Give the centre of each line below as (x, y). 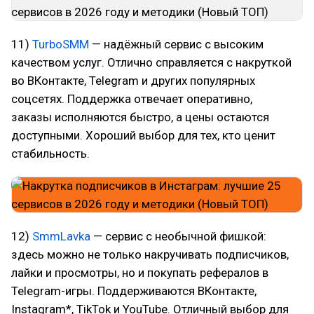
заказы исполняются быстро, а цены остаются (140, 117)
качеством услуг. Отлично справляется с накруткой (151, 62)
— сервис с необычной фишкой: (178, 236)
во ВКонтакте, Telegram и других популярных (133, 81)
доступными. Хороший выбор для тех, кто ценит (143, 135)
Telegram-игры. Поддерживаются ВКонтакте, (134, 291)
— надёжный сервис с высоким (176, 44)
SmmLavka (61, 236)
